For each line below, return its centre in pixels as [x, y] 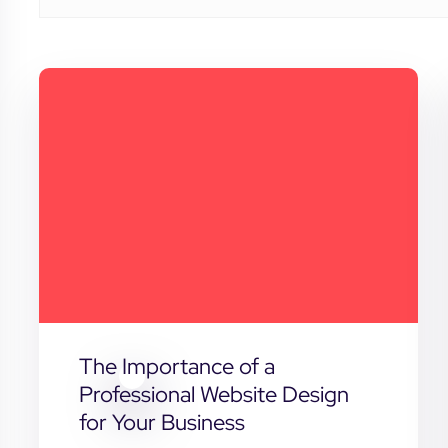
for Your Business [161, 423]
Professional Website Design [213, 395]
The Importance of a [176, 367]
